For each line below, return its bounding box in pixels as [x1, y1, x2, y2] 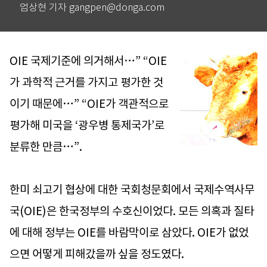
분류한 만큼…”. [10, 139, 82, 154]
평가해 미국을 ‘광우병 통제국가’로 [10, 118, 164, 132]
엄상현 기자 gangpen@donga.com [20, 2, 164, 13]
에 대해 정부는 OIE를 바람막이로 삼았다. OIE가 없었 [10, 225, 249, 240]
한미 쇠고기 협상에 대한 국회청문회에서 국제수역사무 [10, 182, 254, 197]
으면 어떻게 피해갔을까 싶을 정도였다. [10, 247, 184, 261]
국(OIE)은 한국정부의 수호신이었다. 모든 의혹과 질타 [10, 204, 254, 218]
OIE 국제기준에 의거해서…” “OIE [10, 54, 167, 68]
